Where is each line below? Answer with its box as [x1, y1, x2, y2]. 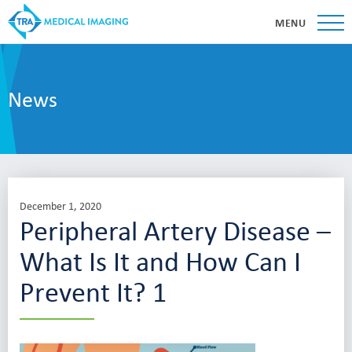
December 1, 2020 [20, 198, 101, 213]
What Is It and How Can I [20, 242, 301, 279]
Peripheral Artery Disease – [20, 211, 331, 248]
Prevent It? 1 [20, 273, 167, 310]
